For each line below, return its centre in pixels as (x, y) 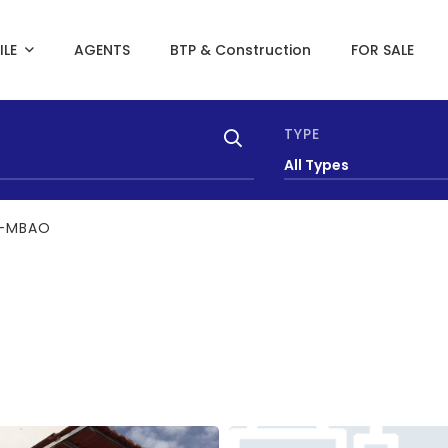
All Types (316, 165)
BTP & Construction (240, 50)
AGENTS (101, 50)
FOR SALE (382, 50)
